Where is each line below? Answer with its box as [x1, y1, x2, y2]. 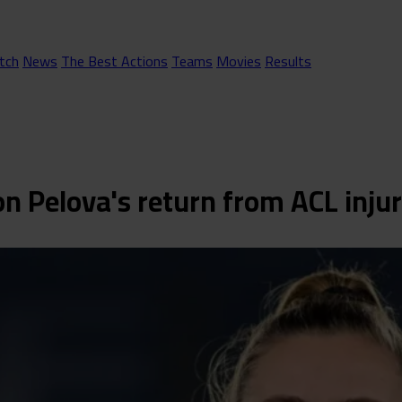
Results [265, 47, 311, 74]
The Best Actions [61, 47, 168, 74]
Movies [216, 47, 261, 74]
